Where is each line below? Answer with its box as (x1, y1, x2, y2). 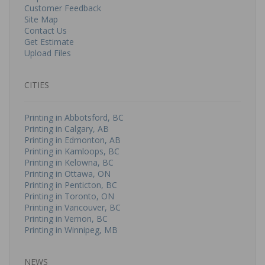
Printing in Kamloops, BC (24, 146, 119, 157)
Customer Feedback (24, 2, 101, 14)
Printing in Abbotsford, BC (24, 112, 124, 123)
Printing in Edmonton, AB (24, 134, 121, 146)
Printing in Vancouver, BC (24, 202, 121, 213)
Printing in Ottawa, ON (24, 168, 111, 179)
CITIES (24, 79, 49, 91)
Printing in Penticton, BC (24, 179, 117, 190)
